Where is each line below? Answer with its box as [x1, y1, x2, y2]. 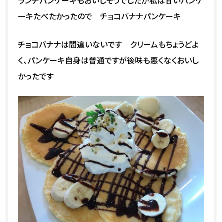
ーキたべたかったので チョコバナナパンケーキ [18, 9, 181, 22]
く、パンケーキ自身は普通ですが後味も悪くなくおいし [18, 54, 199, 66]
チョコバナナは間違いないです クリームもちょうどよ [18, 38, 199, 50]
